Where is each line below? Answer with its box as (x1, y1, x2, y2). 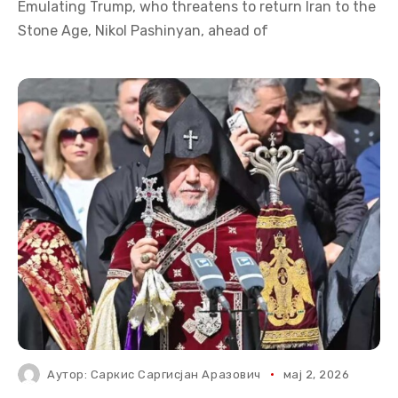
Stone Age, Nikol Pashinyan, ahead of (18, 22, 268, 39)
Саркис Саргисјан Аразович (90, 368, 261, 381)
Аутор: (47, 368, 91, 381)
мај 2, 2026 (283, 368, 350, 381)
